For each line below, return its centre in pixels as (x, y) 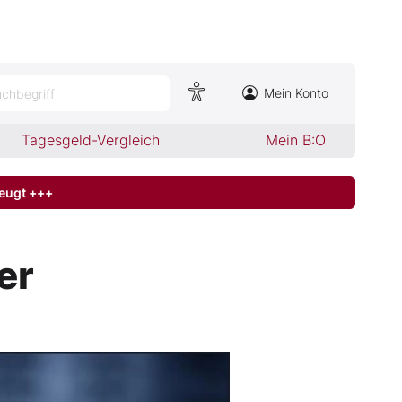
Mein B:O (295, 140)
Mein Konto (296, 93)
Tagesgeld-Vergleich (91, 140)
